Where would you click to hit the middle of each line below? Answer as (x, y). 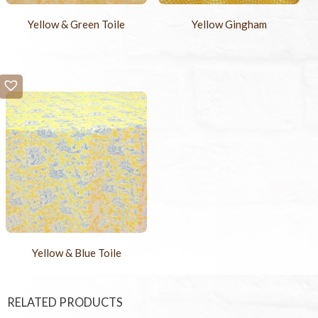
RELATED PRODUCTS (65, 303)
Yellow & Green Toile (77, 24)
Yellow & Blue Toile (76, 253)
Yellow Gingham (229, 24)
